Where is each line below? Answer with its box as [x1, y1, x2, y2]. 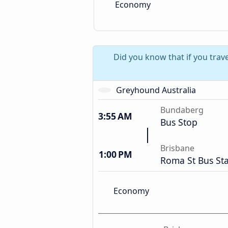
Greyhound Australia [116, 84, 196, 96]
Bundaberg [160, 104, 204, 116]
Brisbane [160, 142, 194, 154]
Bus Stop [160, 116, 197, 128]
